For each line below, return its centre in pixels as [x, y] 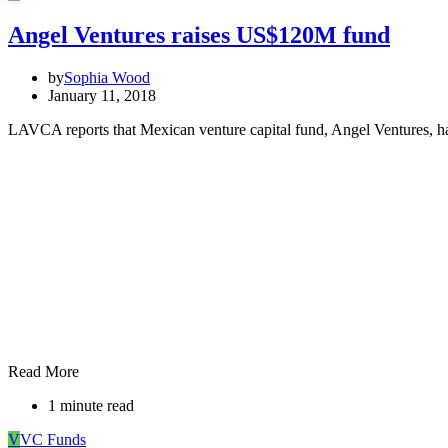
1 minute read [91, 406]
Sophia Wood [107, 78]
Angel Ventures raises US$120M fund [199, 35]
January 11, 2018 [102, 96]
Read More [43, 372]
